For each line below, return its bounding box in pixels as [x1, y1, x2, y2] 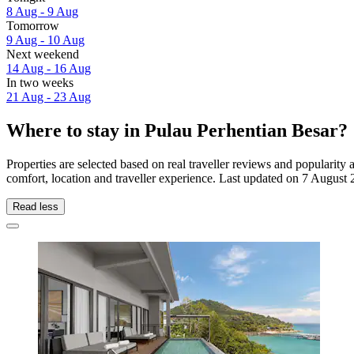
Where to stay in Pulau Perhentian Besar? [6, 120, 348, 141]
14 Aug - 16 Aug [6, 62, 91, 76]
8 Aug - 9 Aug [6, 5, 78, 19]
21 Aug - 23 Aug [6, 90, 91, 104]
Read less [13, 200, 58, 213]
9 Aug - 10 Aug [6, 33, 85, 47]
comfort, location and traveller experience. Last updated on [6, 171, 302, 185]
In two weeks [6, 76, 73, 90]
